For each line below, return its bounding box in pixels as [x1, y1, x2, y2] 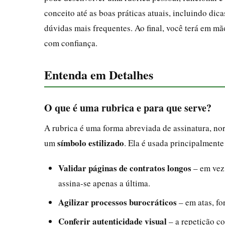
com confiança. [44, 37, 97, 49]
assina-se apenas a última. [58, 177, 150, 189]
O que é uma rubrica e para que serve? [44, 100, 211, 115]
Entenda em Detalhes [44, 65, 153, 83]
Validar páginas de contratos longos [58, 161, 191, 174]
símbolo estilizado [57, 136, 124, 149]
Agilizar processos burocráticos [58, 195, 177, 208]
